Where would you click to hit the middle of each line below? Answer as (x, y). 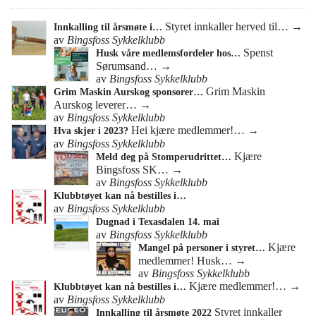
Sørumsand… (127, 66)
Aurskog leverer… (95, 105)
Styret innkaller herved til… (227, 27)
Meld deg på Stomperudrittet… (164, 157)
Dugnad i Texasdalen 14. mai (158, 222)
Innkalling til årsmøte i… (108, 28)
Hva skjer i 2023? (92, 131)
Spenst (258, 53)
